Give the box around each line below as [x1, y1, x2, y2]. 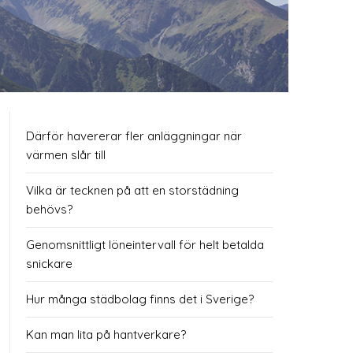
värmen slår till [26, 147, 106, 163]
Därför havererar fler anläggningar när [26, 128, 242, 144]
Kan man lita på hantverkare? [26, 327, 186, 343]
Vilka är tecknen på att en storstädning [26, 183, 239, 199]
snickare [26, 256, 72, 272]
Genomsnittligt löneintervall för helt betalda [26, 237, 264, 253]
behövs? [26, 202, 72, 217]
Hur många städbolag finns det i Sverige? [26, 292, 254, 307]
